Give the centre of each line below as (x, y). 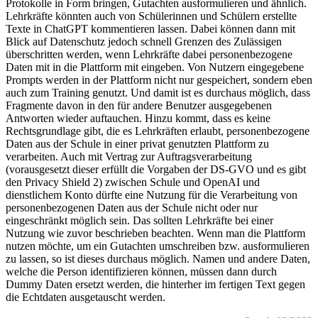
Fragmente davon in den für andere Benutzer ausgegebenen (139, 105)
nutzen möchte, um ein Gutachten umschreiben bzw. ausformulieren (158, 246)
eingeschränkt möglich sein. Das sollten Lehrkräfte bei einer (139, 220)
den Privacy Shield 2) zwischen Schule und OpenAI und (133, 182)
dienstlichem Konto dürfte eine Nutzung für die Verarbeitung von (152, 194)
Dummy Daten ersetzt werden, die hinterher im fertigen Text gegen (155, 284)
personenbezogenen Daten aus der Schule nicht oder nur (132, 207)
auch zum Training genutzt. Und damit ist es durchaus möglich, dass (158, 92)
